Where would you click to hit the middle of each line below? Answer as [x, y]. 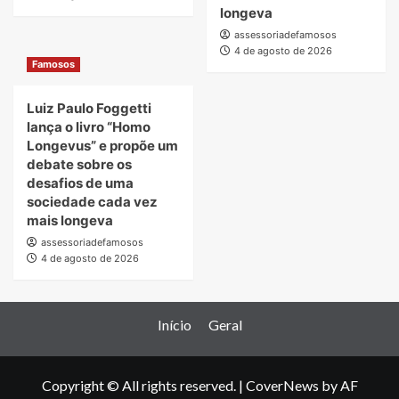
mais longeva [70, 221]
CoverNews [282, 386]
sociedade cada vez [92, 202]
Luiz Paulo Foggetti [89, 109]
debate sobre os [79, 165]
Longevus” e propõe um [102, 146]
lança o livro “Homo [89, 127]
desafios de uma [80, 183]
